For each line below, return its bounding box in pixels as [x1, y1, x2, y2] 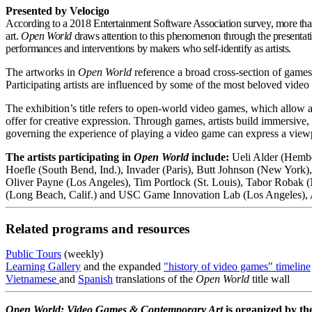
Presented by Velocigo [6, 4, 109, 17]
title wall [249, 272, 290, 285]
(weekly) [61, 247, 103, 260]
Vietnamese [6, 272, 59, 285]
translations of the [113, 272, 196, 285]
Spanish [78, 272, 113, 285]
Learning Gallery [6, 260, 81, 272]
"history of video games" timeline [164, 260, 311, 272]
